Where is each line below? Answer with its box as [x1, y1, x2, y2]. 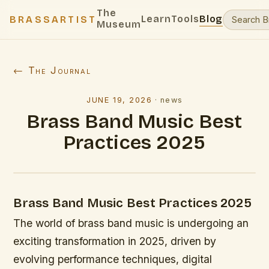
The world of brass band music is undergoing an [13, 217, 249, 229]
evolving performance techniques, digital [13, 253, 213, 265]
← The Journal [13, 64, 91, 76]
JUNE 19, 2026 [86, 95, 153, 104]
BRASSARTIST [10, 14, 97, 25]
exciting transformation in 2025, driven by [13, 235, 217, 247]
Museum [97, 19, 141, 30]
